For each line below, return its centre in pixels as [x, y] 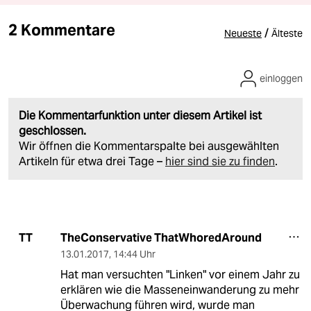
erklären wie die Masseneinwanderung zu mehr [179, 289]
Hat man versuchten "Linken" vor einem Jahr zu [180, 274]
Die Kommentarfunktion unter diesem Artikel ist [140, 115]
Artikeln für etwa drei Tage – [92, 161]
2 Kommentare [62, 30]
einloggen [281, 78]
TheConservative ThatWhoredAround [161, 237]
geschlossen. [52, 131]
